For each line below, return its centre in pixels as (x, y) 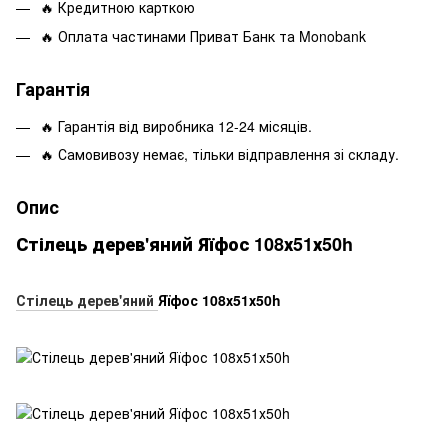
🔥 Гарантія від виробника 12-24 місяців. (176, 125)
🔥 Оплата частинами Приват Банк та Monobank (203, 35)
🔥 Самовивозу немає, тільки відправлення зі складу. (219, 153)
